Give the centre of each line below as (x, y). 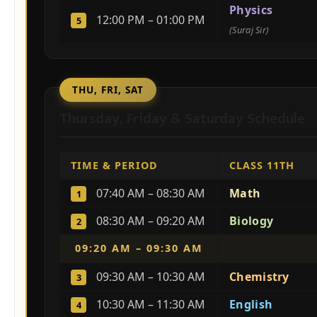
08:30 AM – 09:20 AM (149, 221)
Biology (252, 221)
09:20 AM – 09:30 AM (139, 248)
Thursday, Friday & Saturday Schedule (182, 119)
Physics (251, 10)
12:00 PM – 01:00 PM (149, 20)
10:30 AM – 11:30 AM (149, 304)
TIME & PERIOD (114, 165)
